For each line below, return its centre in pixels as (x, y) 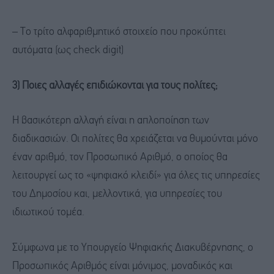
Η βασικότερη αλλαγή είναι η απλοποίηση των (111, 121)
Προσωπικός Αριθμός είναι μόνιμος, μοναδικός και (122, 267)
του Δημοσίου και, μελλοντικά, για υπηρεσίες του (117, 194)
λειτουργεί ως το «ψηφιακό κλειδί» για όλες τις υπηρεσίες (136, 176)
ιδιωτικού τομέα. (48, 213)
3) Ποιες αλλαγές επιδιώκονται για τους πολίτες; (115, 86)
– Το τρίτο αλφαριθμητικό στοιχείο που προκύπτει (119, 32)
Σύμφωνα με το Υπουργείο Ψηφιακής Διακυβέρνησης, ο (133, 248)
